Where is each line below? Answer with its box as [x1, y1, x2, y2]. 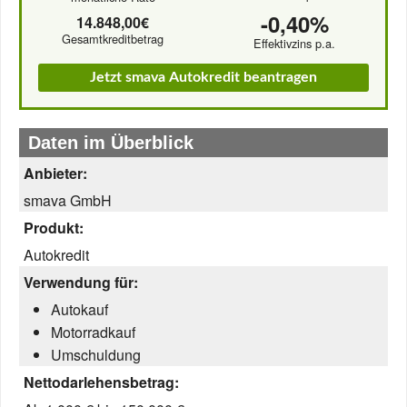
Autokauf [51, 299, 108, 320]
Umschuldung [51, 344, 141, 365]
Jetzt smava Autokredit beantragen [89, 70, 317, 84]
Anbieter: [24, 163, 87, 184]
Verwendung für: [24, 272, 138, 293]
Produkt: [24, 217, 84, 238]
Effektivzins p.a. [253, 35, 335, 52]
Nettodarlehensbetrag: [24, 372, 179, 392]
